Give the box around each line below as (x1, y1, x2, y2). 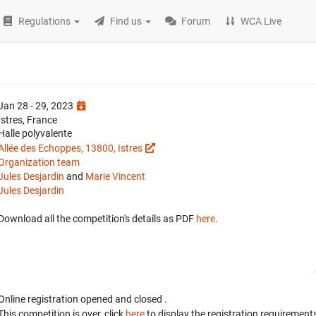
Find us (110, 16, 142, 27)
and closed (115, 293, 164, 305)
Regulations (18, 16, 71, 27)
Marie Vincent (85, 171, 145, 182)
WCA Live (241, 16, 282, 27)
